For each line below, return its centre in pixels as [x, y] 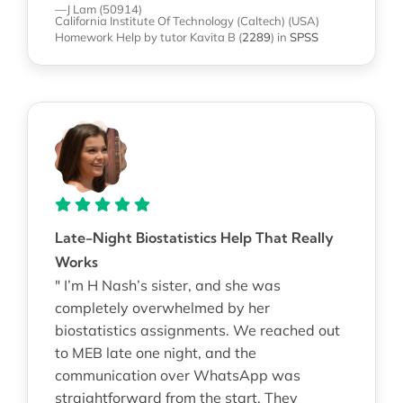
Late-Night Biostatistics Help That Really [194, 237]
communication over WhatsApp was [177, 375]
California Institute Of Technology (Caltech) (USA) [187, 20]
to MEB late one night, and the [155, 352]
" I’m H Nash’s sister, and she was [167, 285]
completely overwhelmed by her [162, 307]
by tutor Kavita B [189, 36]
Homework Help [98, 36]
